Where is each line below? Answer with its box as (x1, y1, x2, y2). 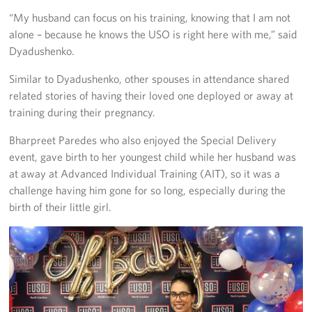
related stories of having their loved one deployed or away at (9, 88, 294, 102)
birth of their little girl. (9, 199, 112, 214)
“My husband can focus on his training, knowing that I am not (9, 10, 291, 24)
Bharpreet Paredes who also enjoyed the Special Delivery (9, 132, 277, 147)
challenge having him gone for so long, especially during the (9, 182, 286, 197)
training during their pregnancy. (9, 104, 156, 119)
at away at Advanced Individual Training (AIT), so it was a (9, 166, 281, 180)
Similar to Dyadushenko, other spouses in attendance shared (9, 71, 290, 86)
